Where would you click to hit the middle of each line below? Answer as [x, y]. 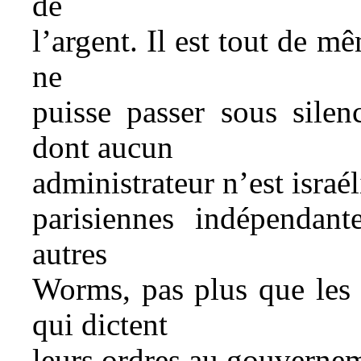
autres [70, 253]
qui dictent [100, 324]
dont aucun [103, 147]
